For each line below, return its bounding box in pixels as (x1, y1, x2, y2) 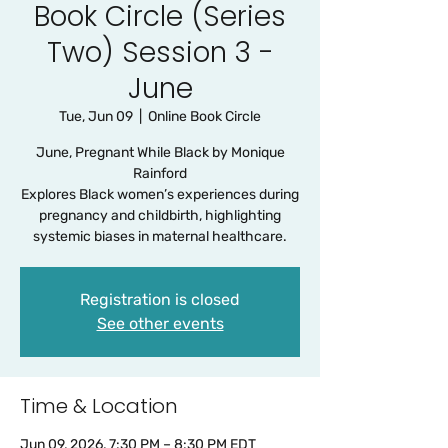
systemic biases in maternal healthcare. (33, 228, 287, 245)
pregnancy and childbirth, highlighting (39, 207, 281, 224)
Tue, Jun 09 (59, 108, 133, 125)
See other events (96, 314, 224, 333)
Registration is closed (80, 290, 240, 309)
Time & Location (20, 392, 178, 420)
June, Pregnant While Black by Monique (35, 144, 285, 161)
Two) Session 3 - (46, 33, 274, 72)
